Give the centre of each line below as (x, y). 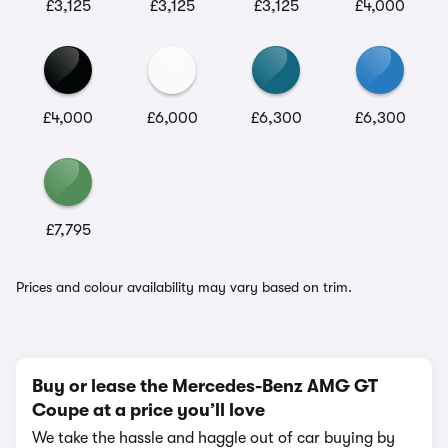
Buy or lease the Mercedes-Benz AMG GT (205, 386)
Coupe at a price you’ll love (148, 410)
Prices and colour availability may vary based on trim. (184, 287)
